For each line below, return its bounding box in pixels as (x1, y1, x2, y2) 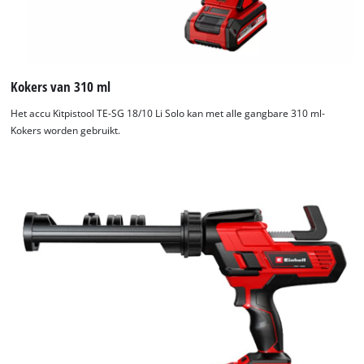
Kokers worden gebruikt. (11, 124, 121, 137)
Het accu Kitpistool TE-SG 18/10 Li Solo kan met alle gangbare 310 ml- (11, 107, 326, 120)
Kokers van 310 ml (11, 76, 111, 96)
